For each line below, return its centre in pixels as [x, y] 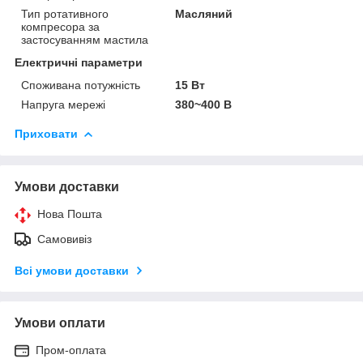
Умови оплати [60, 322]
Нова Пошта [70, 214]
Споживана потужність [81, 85]
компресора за [60, 26]
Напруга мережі [63, 104]
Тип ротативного [65, 13]
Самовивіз [64, 239]
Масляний [204, 13]
